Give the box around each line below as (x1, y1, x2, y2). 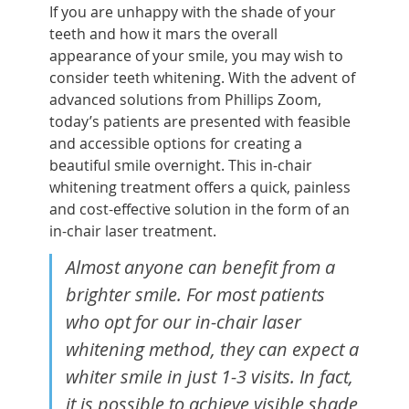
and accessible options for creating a (48, 132, 302, 153)
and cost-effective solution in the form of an (48, 198, 350, 219)
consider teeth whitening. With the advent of (48, 67, 355, 88)
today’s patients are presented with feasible (48, 110, 351, 131)
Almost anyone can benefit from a (65, 254, 335, 279)
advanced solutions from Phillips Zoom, (48, 89, 321, 110)
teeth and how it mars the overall (48, 23, 278, 44)
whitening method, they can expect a (65, 336, 359, 362)
